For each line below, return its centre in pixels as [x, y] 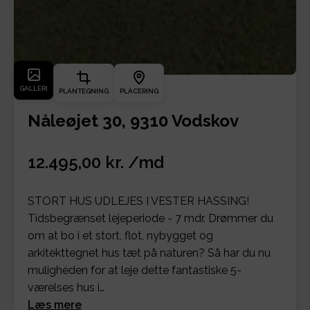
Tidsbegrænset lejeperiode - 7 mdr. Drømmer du [151, 218]
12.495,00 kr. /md [96, 162]
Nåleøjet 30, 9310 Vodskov [133, 120]
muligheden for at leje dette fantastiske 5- [135, 270]
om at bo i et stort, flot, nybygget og [120, 235]
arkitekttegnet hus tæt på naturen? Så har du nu [149, 253]
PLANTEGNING [84, 91]
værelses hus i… [66, 287]
